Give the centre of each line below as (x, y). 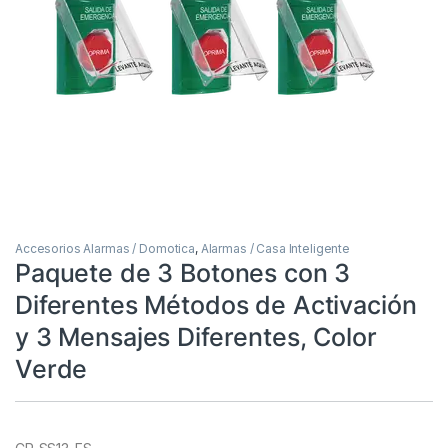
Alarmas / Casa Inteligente (275, 248)
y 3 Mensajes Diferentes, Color (196, 336)
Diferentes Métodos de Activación (216, 304)
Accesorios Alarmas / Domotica (105, 248)
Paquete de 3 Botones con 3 (183, 272)
